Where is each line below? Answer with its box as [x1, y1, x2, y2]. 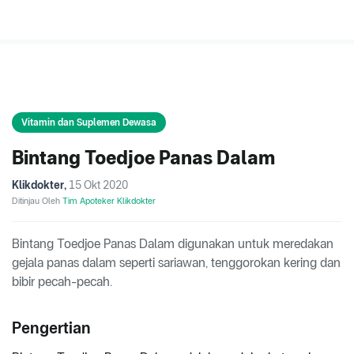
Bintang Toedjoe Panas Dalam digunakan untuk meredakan [12, 236, 333, 252]
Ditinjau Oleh [12, 195, 62, 207]
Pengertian [12, 318, 91, 338]
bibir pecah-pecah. [12, 274, 112, 290]
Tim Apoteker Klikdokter [62, 195, 156, 207]
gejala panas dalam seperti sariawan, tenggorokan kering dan [12, 255, 341, 271]
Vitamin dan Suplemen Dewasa [21, 117, 156, 129]
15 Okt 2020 [69, 179, 128, 192]
